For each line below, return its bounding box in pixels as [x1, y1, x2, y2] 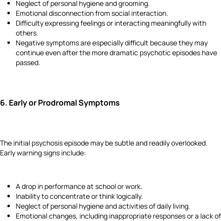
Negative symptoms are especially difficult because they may [16, 38, 208, 48]
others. [16, 28, 38, 38]
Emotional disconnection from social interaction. [16, 8, 168, 18]
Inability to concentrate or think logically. [16, 191, 143, 201]
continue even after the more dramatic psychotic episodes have [16, 48, 217, 58]
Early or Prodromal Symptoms [9, 97, 120, 109]
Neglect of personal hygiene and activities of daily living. [16, 201, 190, 211]
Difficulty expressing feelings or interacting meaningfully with [16, 18, 206, 28]
